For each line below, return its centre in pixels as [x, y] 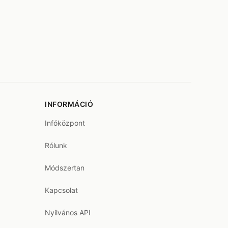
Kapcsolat [61, 190]
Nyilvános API [68, 212]
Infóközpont [65, 123]
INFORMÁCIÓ [69, 104]
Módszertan [65, 168]
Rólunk [56, 145]
